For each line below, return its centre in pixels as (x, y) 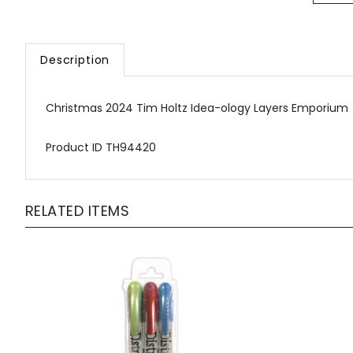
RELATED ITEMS (78, 211)
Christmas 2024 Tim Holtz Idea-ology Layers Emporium (197, 108)
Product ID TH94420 (101, 147)
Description (75, 60)
